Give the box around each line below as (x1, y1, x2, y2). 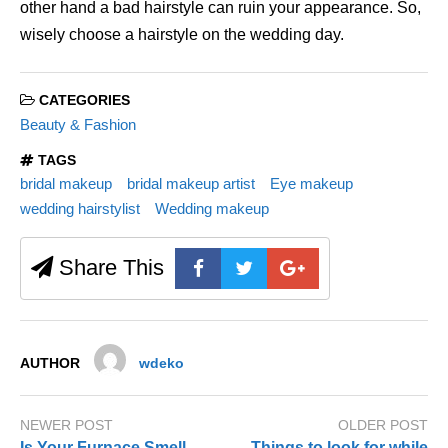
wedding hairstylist (20, 199, 140, 217)
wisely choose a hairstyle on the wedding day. (20, 26, 344, 44)
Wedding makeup (154, 199, 269, 217)
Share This (53, 254, 164, 280)
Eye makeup (269, 175, 353, 193)
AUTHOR (20, 355, 80, 371)
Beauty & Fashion (20, 115, 136, 133)
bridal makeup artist (126, 175, 255, 193)
